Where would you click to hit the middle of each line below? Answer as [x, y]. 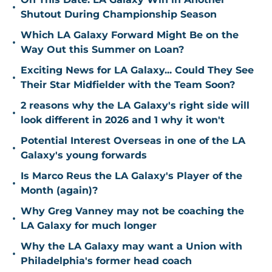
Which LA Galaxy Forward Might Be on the [130, 35]
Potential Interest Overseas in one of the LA [133, 141]
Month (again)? [59, 191]
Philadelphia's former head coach [106, 261]
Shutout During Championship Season [119, 15]
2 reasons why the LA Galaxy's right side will [135, 106]
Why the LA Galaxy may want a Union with [131, 246]
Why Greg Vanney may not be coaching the [132, 211]
